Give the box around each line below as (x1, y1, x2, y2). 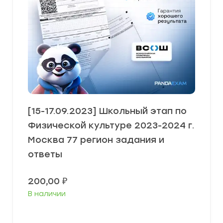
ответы (28, 149, 62, 160)
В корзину (94, 213, 136, 222)
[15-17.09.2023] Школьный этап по (28, 106, 187, 116)
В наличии (28, 190, 66, 198)
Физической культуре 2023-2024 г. (28, 120, 195, 131)
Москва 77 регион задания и (28, 134, 164, 145)
